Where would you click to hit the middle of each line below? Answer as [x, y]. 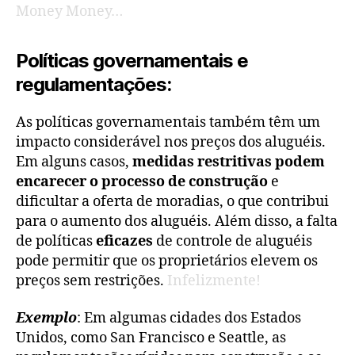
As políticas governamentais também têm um [168, 122]
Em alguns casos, [74, 162]
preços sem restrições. [92, 281]
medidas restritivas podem [229, 162]
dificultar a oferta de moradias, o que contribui [172, 201]
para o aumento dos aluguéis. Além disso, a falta [177, 221]
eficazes [126, 241]
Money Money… [69, 11]
